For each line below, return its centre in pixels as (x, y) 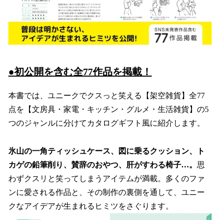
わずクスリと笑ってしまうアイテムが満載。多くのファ (107, 178)
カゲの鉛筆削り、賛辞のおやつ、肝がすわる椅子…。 (103, 165)
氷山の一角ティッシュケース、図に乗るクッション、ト (107, 151)
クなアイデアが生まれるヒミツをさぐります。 (91, 206)
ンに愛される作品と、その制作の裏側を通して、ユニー (107, 192)
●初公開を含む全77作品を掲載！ (80, 71)
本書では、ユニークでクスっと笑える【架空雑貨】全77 (107, 95)
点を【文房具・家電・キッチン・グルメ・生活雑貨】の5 (109, 109)
